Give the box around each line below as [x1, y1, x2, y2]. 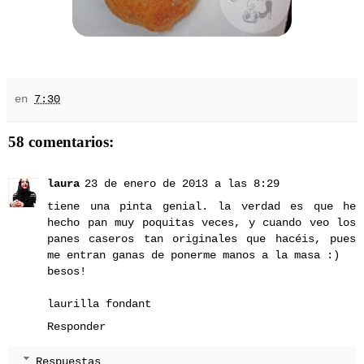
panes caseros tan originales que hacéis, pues [47, 232, 356, 246]
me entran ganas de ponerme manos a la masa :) [47, 249, 340, 262]
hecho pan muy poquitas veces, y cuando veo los [47, 216, 356, 230]
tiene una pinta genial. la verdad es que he [47, 200, 356, 214]
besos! [47, 265, 86, 279]
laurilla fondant [47, 297, 151, 311]
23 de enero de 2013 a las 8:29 [84, 177, 279, 191]
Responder [47, 320, 106, 334]
